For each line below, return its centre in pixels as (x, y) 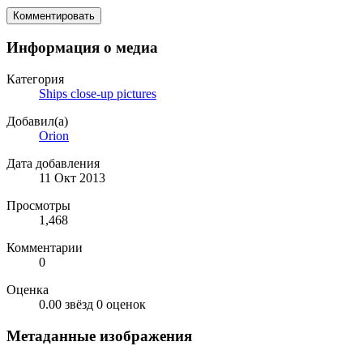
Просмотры (38, 206)
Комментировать (54, 15)
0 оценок (121, 305)
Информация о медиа (82, 48)
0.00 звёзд (66, 305)
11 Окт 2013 (72, 178)
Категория (35, 79)
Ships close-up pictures (98, 94)
